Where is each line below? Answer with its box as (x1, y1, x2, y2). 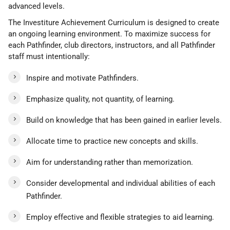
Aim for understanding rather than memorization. (26, 158, 193, 167)
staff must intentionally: (8, 52, 90, 61)
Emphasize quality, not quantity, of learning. (26, 94, 175, 104)
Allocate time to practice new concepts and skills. (26, 137, 198, 146)
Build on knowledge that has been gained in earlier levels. (26, 116, 222, 125)
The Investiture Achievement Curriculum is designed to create (8, 18, 219, 27)
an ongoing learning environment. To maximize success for (8, 29, 210, 39)
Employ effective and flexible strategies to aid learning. (26, 213, 214, 222)
